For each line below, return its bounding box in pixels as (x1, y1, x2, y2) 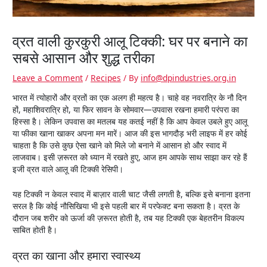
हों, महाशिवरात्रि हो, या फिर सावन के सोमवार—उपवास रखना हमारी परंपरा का (13, 103, 240, 115)
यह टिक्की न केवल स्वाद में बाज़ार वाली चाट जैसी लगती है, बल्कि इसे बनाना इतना (13, 188, 251, 200)
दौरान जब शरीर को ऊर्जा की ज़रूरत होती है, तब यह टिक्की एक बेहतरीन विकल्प (13, 212, 245, 223)
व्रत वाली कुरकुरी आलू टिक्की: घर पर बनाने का (13, 32, 248, 51)
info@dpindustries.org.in (141, 72, 237, 84)
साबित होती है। (13, 223, 58, 235)
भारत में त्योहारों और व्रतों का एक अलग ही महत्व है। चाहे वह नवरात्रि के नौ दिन (13, 91, 247, 103)
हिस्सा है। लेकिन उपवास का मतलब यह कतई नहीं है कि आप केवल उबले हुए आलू (13, 115, 248, 127)
